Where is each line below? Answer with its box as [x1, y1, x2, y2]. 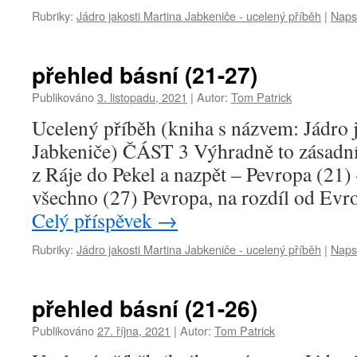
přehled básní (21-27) [32, 58, 257, 91]
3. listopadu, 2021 [97, 88, 187, 105]
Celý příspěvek [32, 206, 157, 233]
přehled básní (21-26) [32, 292, 257, 324]
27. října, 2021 [97, 322, 171, 339]
